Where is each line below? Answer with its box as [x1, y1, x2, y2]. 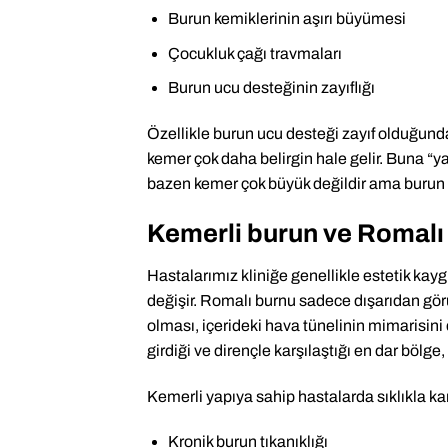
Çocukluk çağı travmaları [167, 44, 342, 62]
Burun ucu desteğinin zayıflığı [167, 79, 375, 97]
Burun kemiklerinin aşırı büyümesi [167, 10, 406, 28]
